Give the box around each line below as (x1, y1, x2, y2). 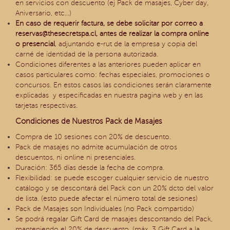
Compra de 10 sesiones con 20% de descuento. (15, 133, 171, 141)
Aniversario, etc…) (15, 9, 71, 17)
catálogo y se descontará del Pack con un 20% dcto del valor (15, 184, 214, 192)
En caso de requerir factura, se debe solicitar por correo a (15, 20, 203, 27)
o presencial (15, 40, 55, 48)
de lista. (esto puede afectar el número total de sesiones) (15, 195, 198, 202)
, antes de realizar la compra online (96, 30, 209, 37)
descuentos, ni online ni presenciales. (15, 154, 136, 161)
